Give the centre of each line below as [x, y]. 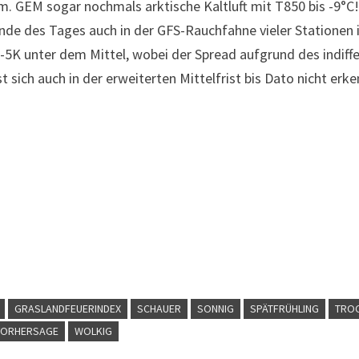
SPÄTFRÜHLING [285, 309]
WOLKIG [94, 331]
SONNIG [216, 309]
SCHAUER [159, 309]
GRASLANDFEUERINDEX [68, 309]
